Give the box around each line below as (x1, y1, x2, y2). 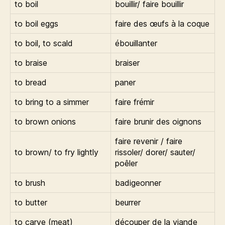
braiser (115, 58, 140, 68)
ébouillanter (115, 38, 157, 48)
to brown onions (15, 117, 76, 127)
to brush (15, 178, 45, 188)
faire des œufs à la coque (115, 19, 209, 29)
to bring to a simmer (15, 97, 89, 107)
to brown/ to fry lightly (15, 147, 98, 157)
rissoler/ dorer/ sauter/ (115, 147, 195, 157)
